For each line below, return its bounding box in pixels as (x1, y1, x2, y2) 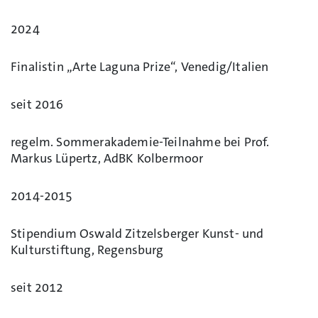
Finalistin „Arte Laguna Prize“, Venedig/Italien (11, 57, 269, 75)
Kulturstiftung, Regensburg (11, 241, 164, 258)
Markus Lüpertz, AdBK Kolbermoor (11, 149, 204, 167)
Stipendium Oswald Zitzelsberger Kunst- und (11, 224, 264, 242)
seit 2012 (11, 278, 64, 296)
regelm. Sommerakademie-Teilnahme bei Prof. (11, 133, 270, 150)
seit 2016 (11, 95, 64, 113)
